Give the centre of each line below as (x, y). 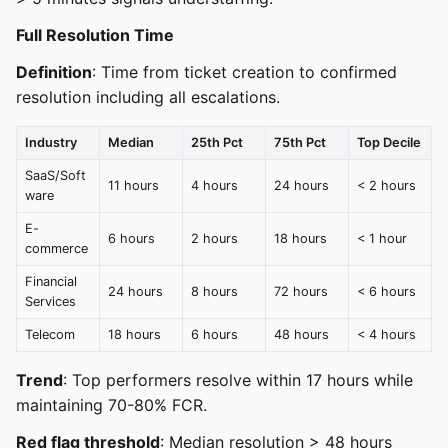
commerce (56, 248)
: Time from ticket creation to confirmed (244, 71)
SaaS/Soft (55, 175)
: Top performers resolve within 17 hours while (238, 379)
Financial (51, 281)
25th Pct (217, 142)
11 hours (133, 185)
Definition (54, 71)
